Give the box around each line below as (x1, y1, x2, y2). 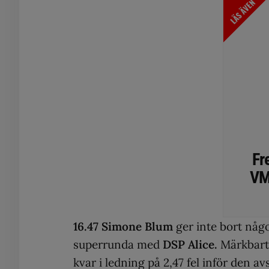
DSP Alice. (163, 237, 217, 252)
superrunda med (73, 237, 163, 252)
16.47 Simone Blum (73, 219, 173, 234)
